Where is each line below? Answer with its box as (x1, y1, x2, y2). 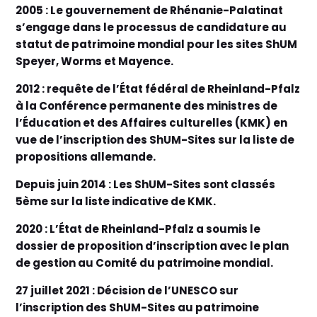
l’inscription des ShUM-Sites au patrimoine (16, 299, 260, 315)
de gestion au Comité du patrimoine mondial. (16, 255, 274, 270)
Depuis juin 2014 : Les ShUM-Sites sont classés (16, 176, 276, 192)
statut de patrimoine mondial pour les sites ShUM (16, 36, 298, 52)
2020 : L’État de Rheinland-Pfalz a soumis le (16, 221, 261, 236)
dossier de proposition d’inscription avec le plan (16, 238, 289, 253)
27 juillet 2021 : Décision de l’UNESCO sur (16, 282, 239, 298)
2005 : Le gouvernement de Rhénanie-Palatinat (16, 2, 284, 18)
